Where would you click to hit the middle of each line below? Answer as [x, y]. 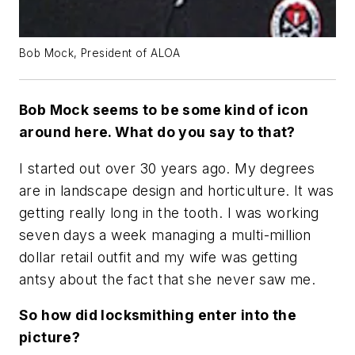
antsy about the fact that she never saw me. [168, 279]
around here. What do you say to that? [157, 132]
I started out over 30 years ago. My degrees [167, 168]
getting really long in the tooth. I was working [169, 212]
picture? [50, 338]
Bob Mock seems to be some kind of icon [164, 109]
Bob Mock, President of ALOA [100, 53]
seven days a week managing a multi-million [165, 235]
